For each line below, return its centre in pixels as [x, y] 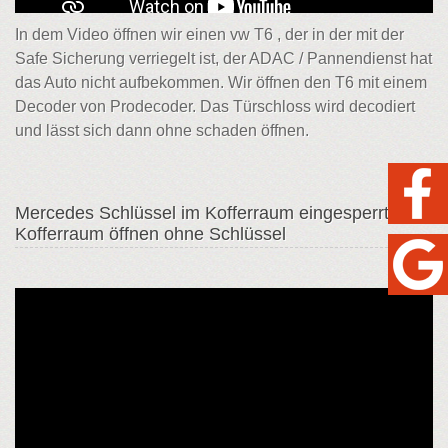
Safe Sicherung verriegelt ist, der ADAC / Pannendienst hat [223, 59]
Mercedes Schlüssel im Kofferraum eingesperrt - [207, 213]
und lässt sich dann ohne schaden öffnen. [162, 131]
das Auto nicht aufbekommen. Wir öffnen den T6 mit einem [221, 83]
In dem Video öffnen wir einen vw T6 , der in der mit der [209, 35]
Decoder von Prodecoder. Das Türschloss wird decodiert [215, 107]
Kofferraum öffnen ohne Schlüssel [150, 234]
